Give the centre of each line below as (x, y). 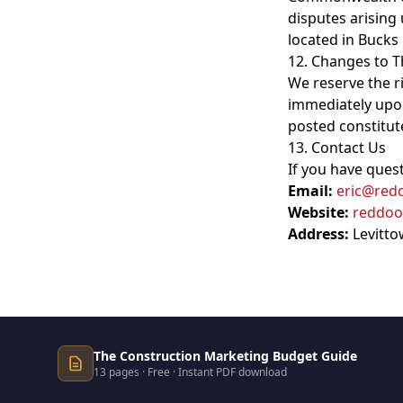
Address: (318, 234)
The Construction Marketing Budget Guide (225, 356)
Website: (318, 212)
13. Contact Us (337, 148)
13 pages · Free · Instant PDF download (190, 372)
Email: (310, 191)
